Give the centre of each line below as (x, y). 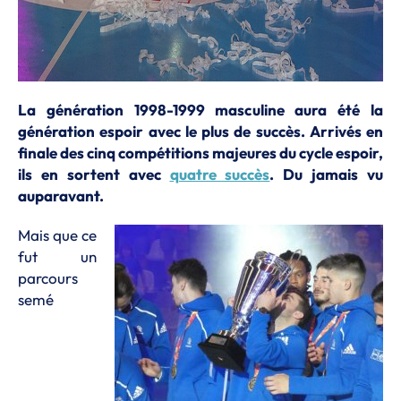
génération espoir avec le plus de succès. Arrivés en (200, 131)
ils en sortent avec (94, 174)
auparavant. (61, 196)
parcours (48, 278)
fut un (57, 256)
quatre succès (220, 174)
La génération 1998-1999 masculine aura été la (200, 110)
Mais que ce (57, 235)
